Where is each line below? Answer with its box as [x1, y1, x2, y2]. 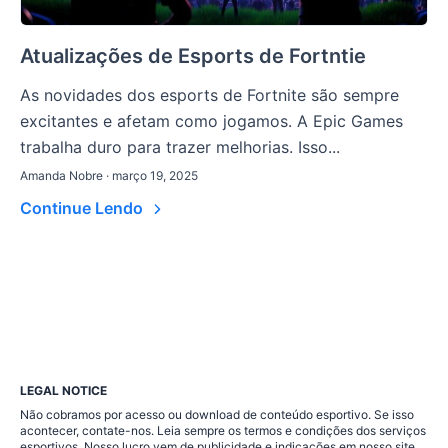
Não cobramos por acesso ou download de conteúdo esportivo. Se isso [20, 407, 414, 423]
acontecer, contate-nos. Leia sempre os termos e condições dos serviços [20, 423, 426, 439]
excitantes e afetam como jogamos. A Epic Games [20, 111, 403, 132]
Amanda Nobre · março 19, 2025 [20, 168, 198, 184]
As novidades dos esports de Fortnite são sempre [20, 85, 399, 106]
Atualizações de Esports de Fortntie [20, 44, 366, 69]
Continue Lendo [20, 198, 147, 219]
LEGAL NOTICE [20, 383, 107, 399]
